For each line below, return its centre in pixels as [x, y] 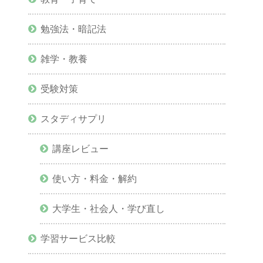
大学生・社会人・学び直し [109, 209]
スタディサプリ [74, 119]
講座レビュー [81, 149]
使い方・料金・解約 [95, 179]
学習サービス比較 [78, 239]
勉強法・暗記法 [74, 29]
